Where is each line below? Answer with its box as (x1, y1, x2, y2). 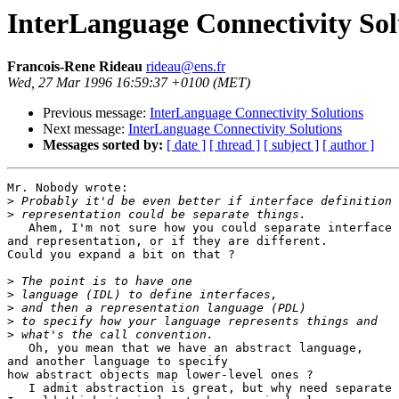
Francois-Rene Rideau (7, 59, 142, 75)
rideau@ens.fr (146, 59, 225, 75)
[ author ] (322, 137, 374, 153)
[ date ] (167, 137, 206, 153)
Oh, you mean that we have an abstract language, (7, 341, 363, 355)
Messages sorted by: (43, 137, 163, 153)
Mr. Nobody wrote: (7, 181, 128, 195)
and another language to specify (7, 354, 228, 369)
